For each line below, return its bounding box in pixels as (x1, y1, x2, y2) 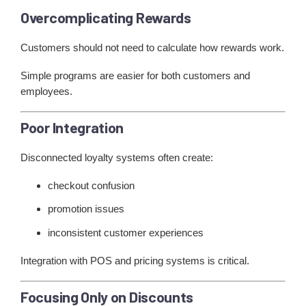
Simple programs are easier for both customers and (20, 69, 250, 81)
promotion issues (48, 203, 124, 215)
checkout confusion (48, 180, 135, 192)
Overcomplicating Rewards (20, 8, 191, 26)
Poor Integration (20, 118, 124, 137)
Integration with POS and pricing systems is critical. (20, 254, 249, 266)
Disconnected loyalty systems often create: (20, 152, 213, 164)
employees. (20, 85, 72, 97)
